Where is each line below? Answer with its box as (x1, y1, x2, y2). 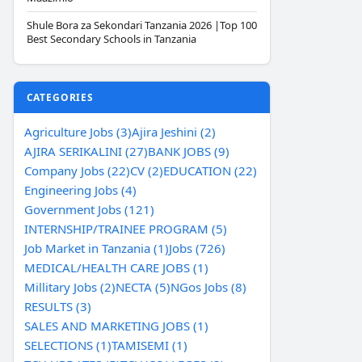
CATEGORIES (26, 90, 94, 104)
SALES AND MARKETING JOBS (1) (23, 318, 208, 334)
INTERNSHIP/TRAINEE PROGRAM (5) (23, 221, 227, 237)
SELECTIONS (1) (23, 337, 112, 353)
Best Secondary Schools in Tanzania (26, 32, 196, 46)
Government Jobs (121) (23, 201, 154, 217)
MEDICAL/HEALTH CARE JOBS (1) (23, 259, 208, 276)
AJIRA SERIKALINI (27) (23, 143, 148, 159)
